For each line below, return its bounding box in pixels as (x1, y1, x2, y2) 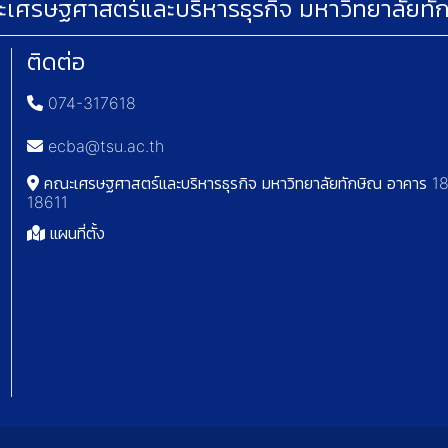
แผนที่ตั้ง (45, 223, 106, 244)
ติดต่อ (27, 47, 86, 77)
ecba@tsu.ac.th (43, 136, 165, 157)
